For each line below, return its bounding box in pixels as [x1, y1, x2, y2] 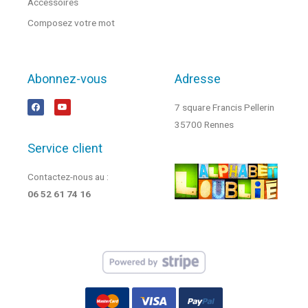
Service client [27, 140, 102, 155]
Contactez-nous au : [27, 170, 111, 182]
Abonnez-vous [27, 71, 107, 86]
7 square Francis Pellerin [175, 101, 274, 113]
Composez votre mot [27, 16, 115, 28]
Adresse [175, 71, 221, 86]
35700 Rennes [175, 118, 234, 130]
